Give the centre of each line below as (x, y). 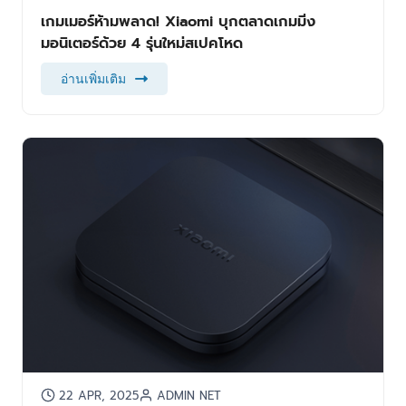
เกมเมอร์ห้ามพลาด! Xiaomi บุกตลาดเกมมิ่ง (178, 21)
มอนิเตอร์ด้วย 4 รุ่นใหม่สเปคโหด (141, 43)
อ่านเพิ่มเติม (93, 78)
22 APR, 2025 (98, 395)
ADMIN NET (188, 395)
